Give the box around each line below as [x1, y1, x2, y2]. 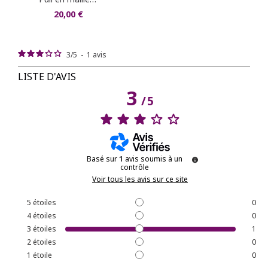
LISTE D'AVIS [18, 69, 76, 83]
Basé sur [87, 153, 119, 164]
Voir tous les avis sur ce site [92, 173, 188, 184]
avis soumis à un [125, 153, 182, 164]
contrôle [120, 162, 149, 172]
